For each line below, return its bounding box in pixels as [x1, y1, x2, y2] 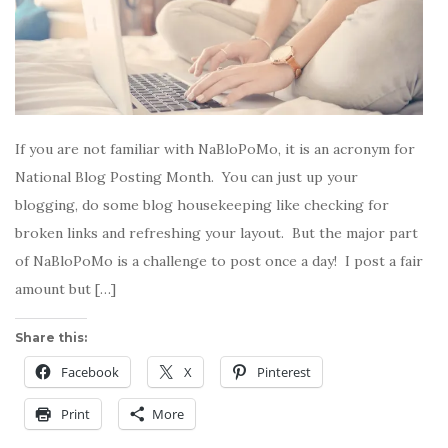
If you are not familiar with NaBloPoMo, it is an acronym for [15, 140, 415, 158]
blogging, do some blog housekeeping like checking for [15, 196, 389, 214]
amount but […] [15, 280, 116, 298]
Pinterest [257, 363, 311, 381]
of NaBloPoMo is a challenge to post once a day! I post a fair [15, 252, 423, 270]
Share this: [15, 330, 87, 345]
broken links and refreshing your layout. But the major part [15, 224, 418, 242]
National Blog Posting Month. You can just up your [15, 168, 358, 186]
